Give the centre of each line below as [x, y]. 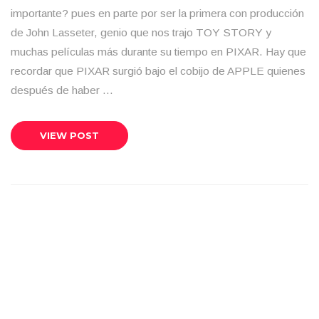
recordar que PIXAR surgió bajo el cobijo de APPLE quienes [158, 71]
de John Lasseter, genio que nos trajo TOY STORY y [141, 32]
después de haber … [62, 90]
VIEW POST [69, 135]
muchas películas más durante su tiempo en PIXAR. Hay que [158, 52]
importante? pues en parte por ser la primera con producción [157, 13]
